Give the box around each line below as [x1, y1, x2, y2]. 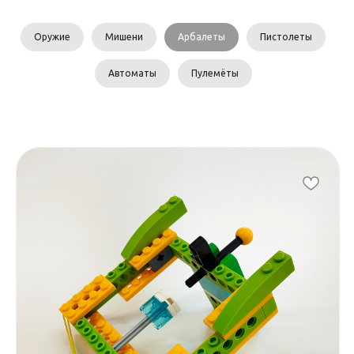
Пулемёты [190, 67, 239, 78]
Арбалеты [178, 31, 225, 42]
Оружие [34, 31, 70, 42]
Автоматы [107, 67, 156, 78]
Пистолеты [260, 31, 312, 42]
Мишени [105, 31, 143, 42]
